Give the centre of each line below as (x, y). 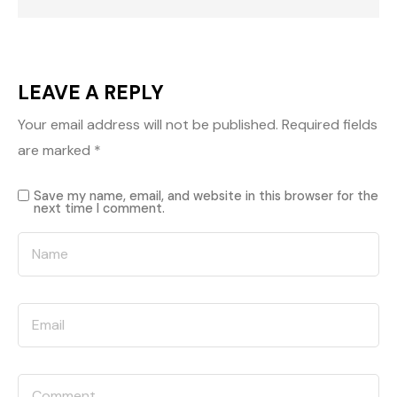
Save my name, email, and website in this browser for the (206, 196)
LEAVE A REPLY (91, 93)
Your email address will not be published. (148, 125)
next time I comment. (99, 208)
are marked (56, 150)
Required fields (330, 125)
